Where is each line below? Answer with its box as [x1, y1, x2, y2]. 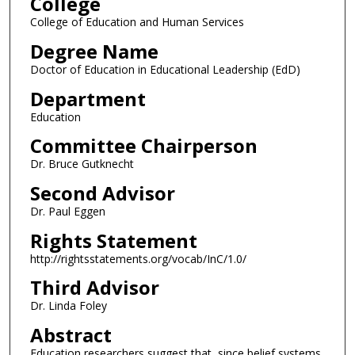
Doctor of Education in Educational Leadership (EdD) [29, 62, 300, 78]
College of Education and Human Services [29, 14, 244, 30]
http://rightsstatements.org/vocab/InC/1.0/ [29, 250, 246, 266]
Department [29, 85, 146, 112]
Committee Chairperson [29, 132, 258, 159]
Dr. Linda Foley [29, 298, 107, 314]
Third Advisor [29, 274, 159, 301]
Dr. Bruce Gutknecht [29, 156, 134, 172]
